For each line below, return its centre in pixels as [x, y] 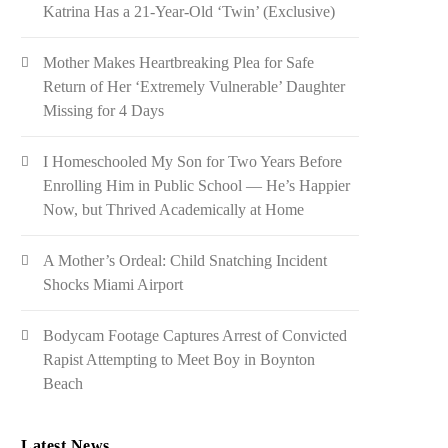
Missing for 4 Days [104, 110]
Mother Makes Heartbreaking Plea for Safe [179, 62]
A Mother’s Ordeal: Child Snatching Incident [185, 260]
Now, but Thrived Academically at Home [174, 209]
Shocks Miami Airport [113, 284]
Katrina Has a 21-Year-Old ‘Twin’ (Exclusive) [189, 11]
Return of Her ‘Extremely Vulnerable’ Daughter [194, 86]
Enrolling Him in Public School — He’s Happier [197, 185]
